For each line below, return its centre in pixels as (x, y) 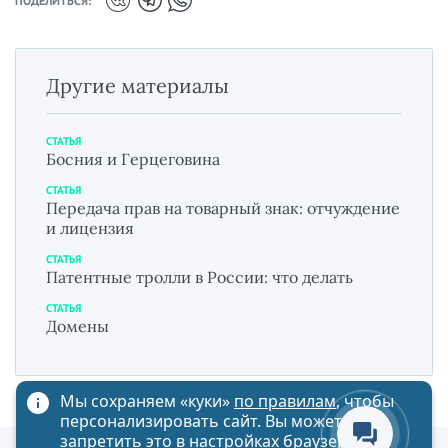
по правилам (285, 401)
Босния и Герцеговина (133, 159)
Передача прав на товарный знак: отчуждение (223, 208)
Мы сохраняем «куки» (147, 401)
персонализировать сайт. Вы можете (205, 421)
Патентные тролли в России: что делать (199, 277)
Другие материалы (137, 86)
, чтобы (365, 401)
